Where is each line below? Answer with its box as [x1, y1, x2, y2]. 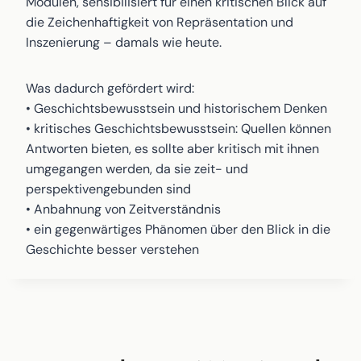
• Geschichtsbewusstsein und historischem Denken [26, 100, 327, 117]
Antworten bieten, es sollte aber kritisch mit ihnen [26, 140, 319, 157]
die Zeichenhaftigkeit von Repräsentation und [26, 14, 293, 31]
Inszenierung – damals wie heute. [26, 34, 222, 51]
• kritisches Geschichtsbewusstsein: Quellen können [26, 120, 331, 137]
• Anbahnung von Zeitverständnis [26, 201, 221, 218]
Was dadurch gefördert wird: [26, 80, 194, 97]
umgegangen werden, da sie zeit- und [26, 160, 248, 177]
